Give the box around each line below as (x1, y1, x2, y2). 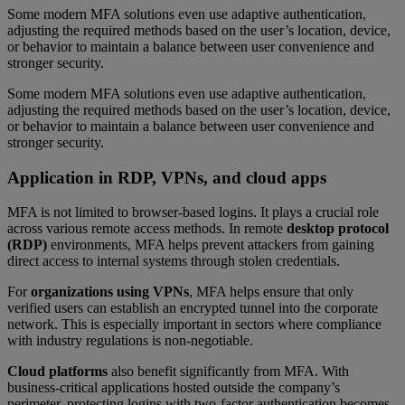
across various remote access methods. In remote (7, 221, 287, 237)
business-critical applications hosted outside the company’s (7, 380, 340, 396)
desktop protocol (287, 221, 389, 237)
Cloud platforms (7, 363, 108, 380)
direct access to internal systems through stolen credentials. (7, 253, 340, 269)
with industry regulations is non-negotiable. (7, 333, 253, 349)
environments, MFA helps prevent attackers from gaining (47, 237, 374, 253)
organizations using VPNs (31, 284, 189, 300)
